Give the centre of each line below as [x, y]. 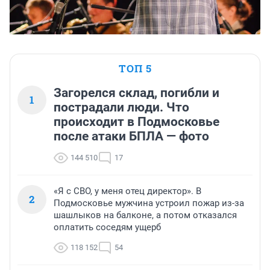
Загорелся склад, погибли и [137, 93]
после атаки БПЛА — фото [131, 137]
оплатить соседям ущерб [107, 228]
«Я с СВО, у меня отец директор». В [127, 191]
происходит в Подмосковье [137, 122]
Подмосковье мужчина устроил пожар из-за [149, 203]
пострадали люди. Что [121, 108]
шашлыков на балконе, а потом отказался [145, 215]
